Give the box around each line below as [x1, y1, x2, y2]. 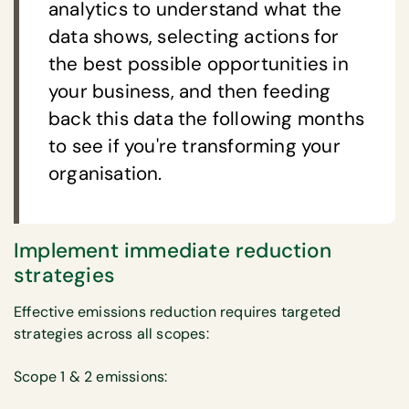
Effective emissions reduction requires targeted [14, 302, 341, 322]
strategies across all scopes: [14, 324, 209, 344]
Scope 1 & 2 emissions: [14, 366, 168, 386]
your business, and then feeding [48, 79, 331, 104]
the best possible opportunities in [48, 52, 349, 77]
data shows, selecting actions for [48, 25, 340, 49]
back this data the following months [48, 107, 365, 131]
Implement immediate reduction [14, 237, 331, 265]
